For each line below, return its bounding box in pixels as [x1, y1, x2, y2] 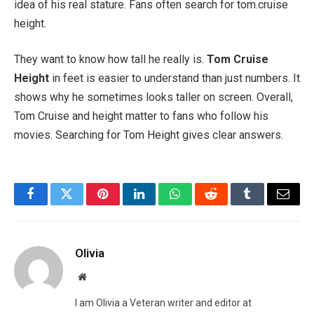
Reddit [210, 198, 244, 211]
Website [86, 271, 117, 282]
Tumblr [246, 198, 284, 211]
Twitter [65, 198, 102, 211]
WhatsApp [174, 198, 228, 211]
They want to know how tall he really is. [14, 53, 207, 67]
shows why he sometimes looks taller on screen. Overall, [14, 90, 293, 104]
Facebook [29, 198, 79, 211]
